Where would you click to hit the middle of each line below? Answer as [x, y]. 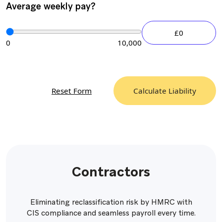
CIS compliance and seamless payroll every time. [111, 213]
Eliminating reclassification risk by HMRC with [111, 202]
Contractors [111, 172]
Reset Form [72, 91]
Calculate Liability [165, 91]
